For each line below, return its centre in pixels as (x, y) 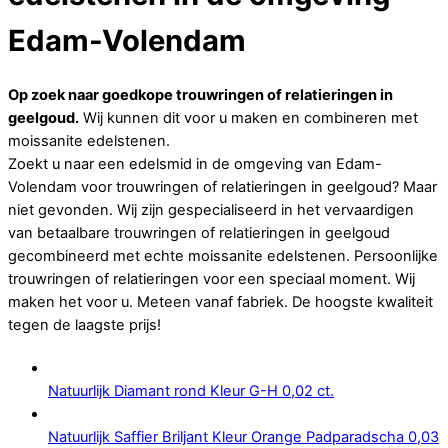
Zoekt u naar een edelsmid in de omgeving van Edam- (195, 163)
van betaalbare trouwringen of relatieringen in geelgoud (199, 232)
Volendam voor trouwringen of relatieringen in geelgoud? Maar (222, 186)
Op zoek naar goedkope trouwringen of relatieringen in (200, 94)
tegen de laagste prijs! (84, 324)
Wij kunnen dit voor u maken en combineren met (248, 117)
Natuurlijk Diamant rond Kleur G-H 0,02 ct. (191, 390)
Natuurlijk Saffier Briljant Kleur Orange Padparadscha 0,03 (243, 436)
